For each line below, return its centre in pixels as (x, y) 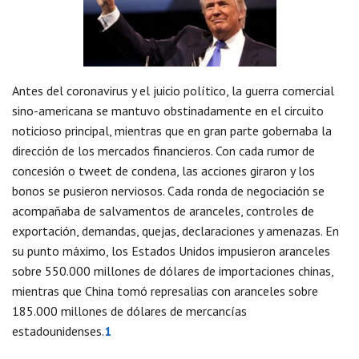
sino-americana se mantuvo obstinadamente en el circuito (168, 111)
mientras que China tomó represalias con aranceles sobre (165, 291)
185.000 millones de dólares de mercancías (129, 311)
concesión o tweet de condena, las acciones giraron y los (163, 171)
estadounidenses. (58, 331)
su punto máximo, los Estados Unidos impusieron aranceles (171, 251)
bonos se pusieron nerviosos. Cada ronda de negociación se (168, 191)
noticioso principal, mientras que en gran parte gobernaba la (172, 131)
